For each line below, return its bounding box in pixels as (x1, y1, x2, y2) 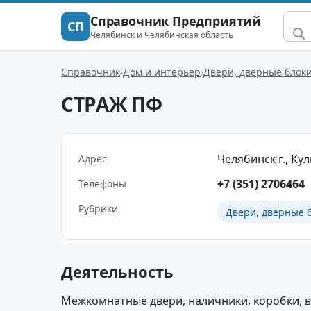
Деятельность (61, 261, 174, 282)
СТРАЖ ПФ (61, 91, 162, 117)
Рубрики (78, 202, 118, 215)
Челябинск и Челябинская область (90, 28, 233, 41)
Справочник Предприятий (90, 12, 262, 29)
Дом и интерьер (123, 65, 201, 78)
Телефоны (78, 177, 126, 190)
